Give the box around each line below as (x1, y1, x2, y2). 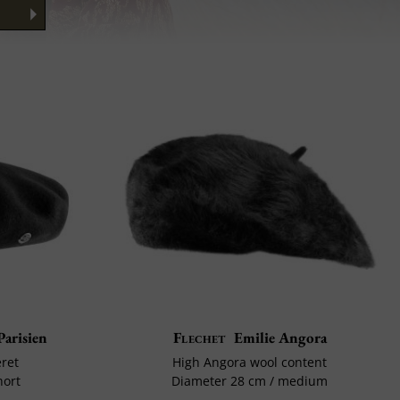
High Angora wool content (172, 354, 328, 371)
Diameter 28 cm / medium (171, 372, 329, 390)
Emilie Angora (233, 328, 327, 348)
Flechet (173, 328, 226, 348)
